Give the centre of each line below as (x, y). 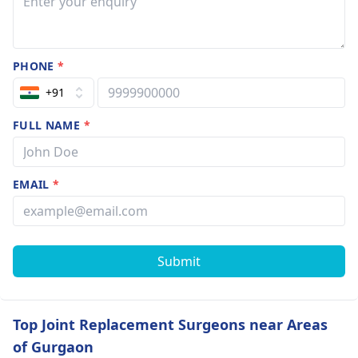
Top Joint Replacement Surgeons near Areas (170, 324)
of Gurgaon (53, 346)
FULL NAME (48, 125)
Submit (179, 261)
